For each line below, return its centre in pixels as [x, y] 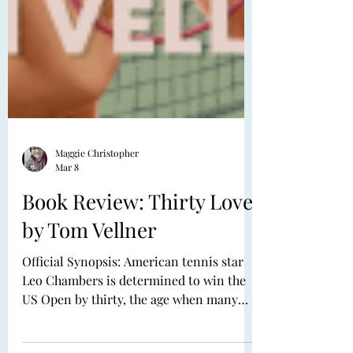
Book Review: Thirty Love [137, 240]
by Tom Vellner [89, 269]
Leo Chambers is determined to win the [134, 319]
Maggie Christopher [97, 193]
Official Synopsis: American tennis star [73, 300]
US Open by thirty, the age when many [130, 338]
